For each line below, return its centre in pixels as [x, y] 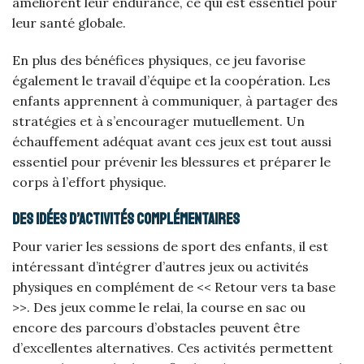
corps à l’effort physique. [89, 182]
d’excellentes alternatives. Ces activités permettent [173, 348]
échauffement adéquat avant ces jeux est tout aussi [172, 141]
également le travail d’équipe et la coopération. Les [171, 80]
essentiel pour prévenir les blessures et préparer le [171, 161]
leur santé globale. [69, 23]
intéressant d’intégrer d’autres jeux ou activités [160, 267]
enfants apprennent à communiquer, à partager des [175, 100]
